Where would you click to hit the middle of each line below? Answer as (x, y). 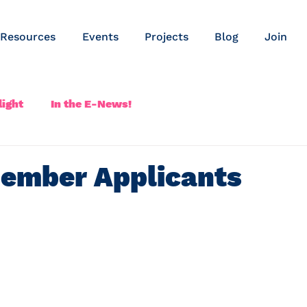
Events (100, 37)
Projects (167, 37)
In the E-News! (91, 104)
